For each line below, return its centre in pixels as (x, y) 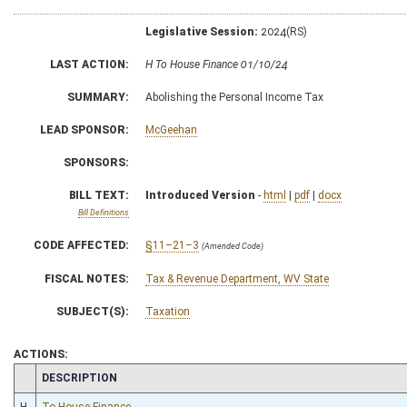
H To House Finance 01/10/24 (217, 64)
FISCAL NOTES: (87, 278)
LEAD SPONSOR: (84, 129)
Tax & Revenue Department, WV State (237, 278)
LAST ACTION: (89, 64)
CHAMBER (46, 377)
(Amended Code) (233, 246)
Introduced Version (200, 195)
